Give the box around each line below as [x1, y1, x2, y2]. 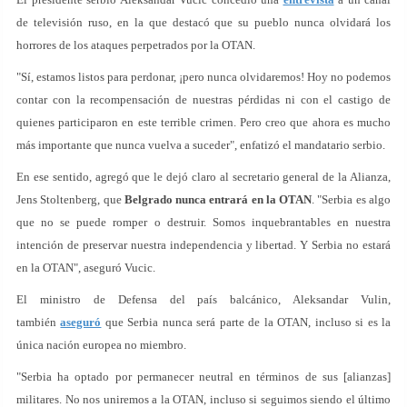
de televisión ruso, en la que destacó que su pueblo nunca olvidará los [16, 15, 391, 29]
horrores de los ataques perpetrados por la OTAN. [16, 38, 255, 52]
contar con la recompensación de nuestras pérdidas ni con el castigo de [16, 93, 391, 106]
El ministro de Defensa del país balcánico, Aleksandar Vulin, [16, 293, 391, 306]
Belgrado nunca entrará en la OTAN [124, 193, 313, 206]
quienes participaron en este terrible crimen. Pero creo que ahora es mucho [16, 115, 391, 129]
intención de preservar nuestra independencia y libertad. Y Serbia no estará [16, 238, 391, 252]
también [16, 315, 61, 329]
